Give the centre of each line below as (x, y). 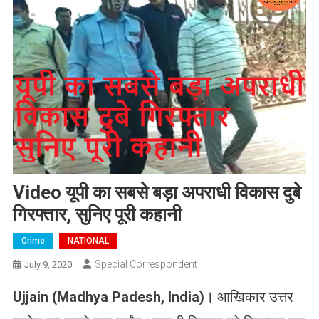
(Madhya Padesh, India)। (132, 297)
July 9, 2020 (48, 265)
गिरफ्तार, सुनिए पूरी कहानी (97, 215)
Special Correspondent (146, 265)
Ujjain (30, 297)
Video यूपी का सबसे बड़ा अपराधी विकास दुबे (157, 193)
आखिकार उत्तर (255, 297)
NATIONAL (88, 241)
